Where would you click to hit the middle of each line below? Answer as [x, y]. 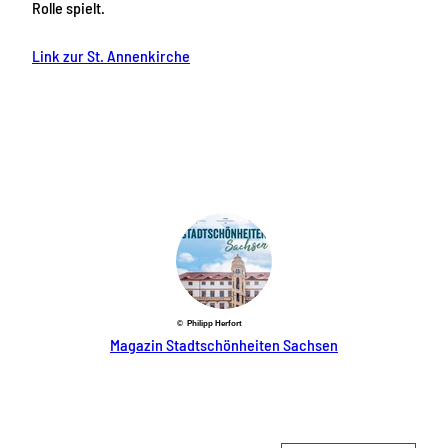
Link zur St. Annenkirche [111, 55]
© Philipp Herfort [209, 323]
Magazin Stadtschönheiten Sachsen [223, 344]
